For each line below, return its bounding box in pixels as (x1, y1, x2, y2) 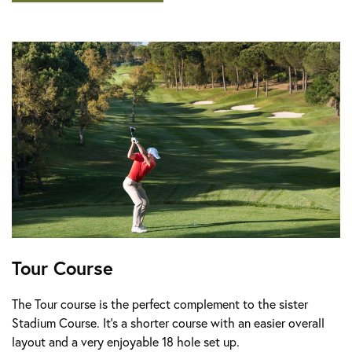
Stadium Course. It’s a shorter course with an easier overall (12, 313, 324, 331)
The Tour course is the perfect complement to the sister (12, 295, 308, 312)
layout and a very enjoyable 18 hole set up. (12, 332, 240, 350)
